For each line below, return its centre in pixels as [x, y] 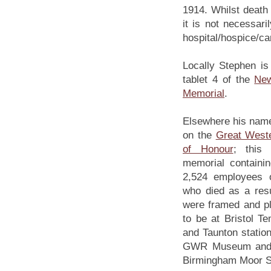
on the [199, 135]
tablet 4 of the [219, 80]
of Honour [208, 149]
